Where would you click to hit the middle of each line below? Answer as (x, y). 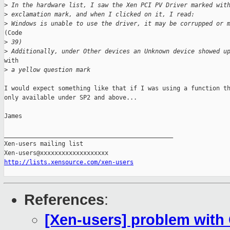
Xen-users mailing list (44, 144)
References (64, 200)
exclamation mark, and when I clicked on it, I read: (101, 15)
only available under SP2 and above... (71, 98)
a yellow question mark (49, 70)
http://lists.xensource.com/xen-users (69, 162)
